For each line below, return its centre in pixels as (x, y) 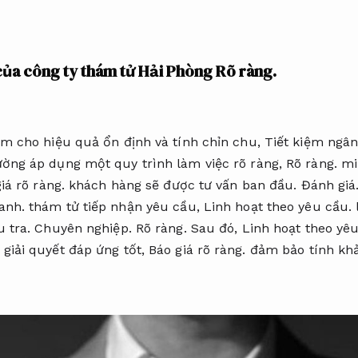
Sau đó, (214, 228)
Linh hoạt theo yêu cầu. (278, 206)
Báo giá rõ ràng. (197, 249)
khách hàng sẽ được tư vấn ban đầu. (183, 185)
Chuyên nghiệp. (83, 228)
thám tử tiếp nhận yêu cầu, (114, 206)
